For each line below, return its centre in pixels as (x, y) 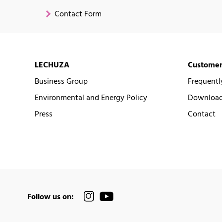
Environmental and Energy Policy (91, 98)
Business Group (61, 82)
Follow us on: (51, 197)
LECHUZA (52, 66)
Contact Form (78, 15)
